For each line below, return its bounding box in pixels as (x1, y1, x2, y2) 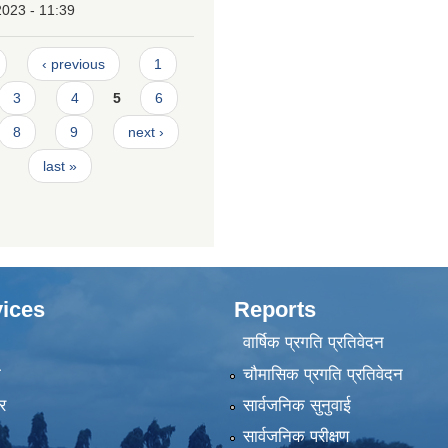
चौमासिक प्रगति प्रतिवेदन (242, 364, 403, 384)
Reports (234, 296, 316, 322)
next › (127, 124, 164, 141)
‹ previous (41, 56, 105, 73)
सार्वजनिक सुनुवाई (242, 395, 351, 415)
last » (42, 158, 77, 175)
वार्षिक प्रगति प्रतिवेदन (242, 333, 384, 353)
